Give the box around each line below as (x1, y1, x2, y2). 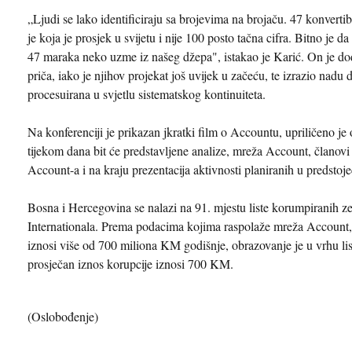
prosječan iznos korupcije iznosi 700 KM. (27, 255, 233, 272)
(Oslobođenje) (27, 307, 98, 324)
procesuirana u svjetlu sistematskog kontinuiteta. (27, 85, 266, 102)
